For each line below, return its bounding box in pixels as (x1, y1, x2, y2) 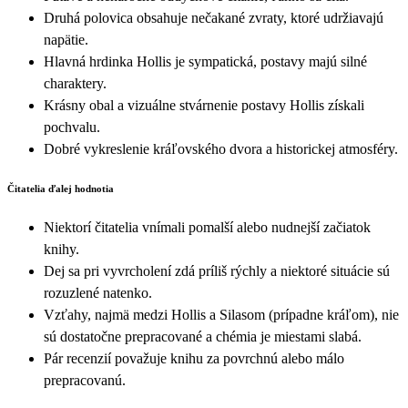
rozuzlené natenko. (44, 285, 152, 301)
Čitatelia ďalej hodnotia (7, 183, 114, 195)
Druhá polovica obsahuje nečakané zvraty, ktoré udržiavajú (44, 10, 383, 26)
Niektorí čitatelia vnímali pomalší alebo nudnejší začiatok (44, 219, 371, 236)
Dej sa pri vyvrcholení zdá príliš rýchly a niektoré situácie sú (44, 263, 390, 280)
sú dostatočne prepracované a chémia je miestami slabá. (44, 329, 362, 345)
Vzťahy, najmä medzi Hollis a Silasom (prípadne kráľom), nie (44, 307, 399, 323)
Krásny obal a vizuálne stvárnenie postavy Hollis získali (44, 97, 364, 114)
